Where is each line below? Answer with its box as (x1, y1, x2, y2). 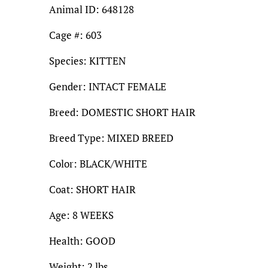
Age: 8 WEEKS (49, 208, 114, 222)
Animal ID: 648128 (49, 2, 134, 16)
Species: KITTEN (49, 53, 126, 68)
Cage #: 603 (49, 28, 102, 42)
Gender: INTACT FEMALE (49, 79, 166, 93)
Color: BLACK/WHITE (49, 156, 147, 170)
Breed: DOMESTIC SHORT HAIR (49, 105, 196, 119)
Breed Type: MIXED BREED (49, 130, 173, 145)
